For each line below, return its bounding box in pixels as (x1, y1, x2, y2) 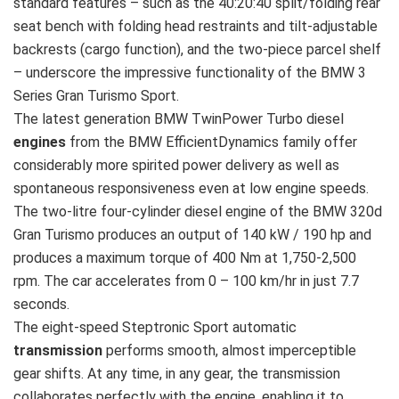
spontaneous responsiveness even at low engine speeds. (13, 180, 369, 198)
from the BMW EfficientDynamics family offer (69, 134, 357, 151)
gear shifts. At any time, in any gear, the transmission (13, 365, 340, 383)
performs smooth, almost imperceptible (106, 342, 356, 360)
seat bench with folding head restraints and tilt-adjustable (13, 18, 378, 36)
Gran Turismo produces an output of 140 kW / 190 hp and (13, 226, 371, 244)
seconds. (13, 296, 69, 313)
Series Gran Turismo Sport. (13, 87, 179, 105)
